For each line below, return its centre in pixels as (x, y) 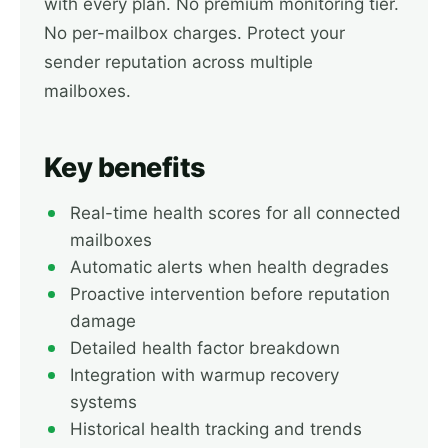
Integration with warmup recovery (204, 375)
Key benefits (125, 167)
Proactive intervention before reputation (230, 294)
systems (103, 402)
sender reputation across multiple (178, 62)
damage (103, 321)
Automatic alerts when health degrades (229, 267)
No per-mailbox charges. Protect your (194, 33)
